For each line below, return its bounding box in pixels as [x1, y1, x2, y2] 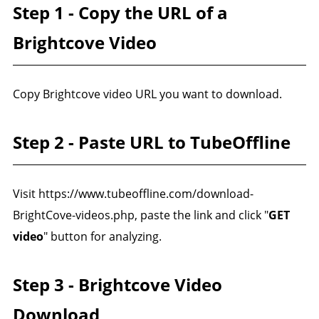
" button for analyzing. [43, 228, 162, 244]
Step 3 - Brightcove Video [12, 272, 222, 296]
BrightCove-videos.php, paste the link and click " [12, 206, 268, 223]
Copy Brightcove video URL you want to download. [12, 85, 282, 102]
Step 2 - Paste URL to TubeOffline [12, 130, 291, 154]
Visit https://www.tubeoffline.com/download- [12, 185, 253, 202]
